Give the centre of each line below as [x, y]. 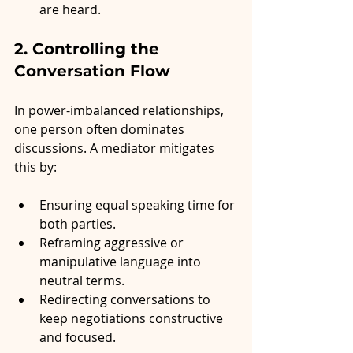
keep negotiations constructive [133, 319]
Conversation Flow [92, 71]
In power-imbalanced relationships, [121, 111]
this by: [35, 167]
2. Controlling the [89, 49]
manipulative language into [122, 262]
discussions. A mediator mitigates [116, 149]
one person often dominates [101, 130]
